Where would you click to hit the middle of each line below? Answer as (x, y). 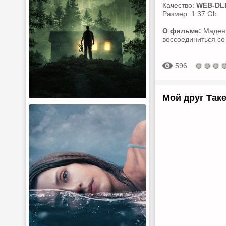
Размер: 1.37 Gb (190, 14)
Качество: (179, 5)
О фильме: (182, 31)
